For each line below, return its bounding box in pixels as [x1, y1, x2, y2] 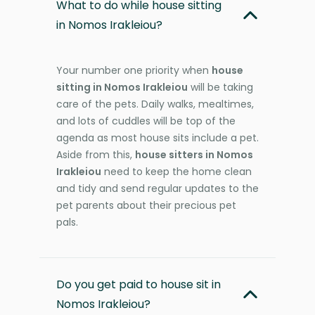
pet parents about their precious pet [56, 198, 236, 212]
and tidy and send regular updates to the [56, 181, 259, 195]
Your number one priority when [56, 63, 212, 77]
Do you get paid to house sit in [56, 276, 221, 292]
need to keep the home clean [101, 164, 252, 179]
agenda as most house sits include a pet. [56, 130, 259, 145]
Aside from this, [56, 147, 135, 162]
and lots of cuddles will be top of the [56, 113, 236, 128]
